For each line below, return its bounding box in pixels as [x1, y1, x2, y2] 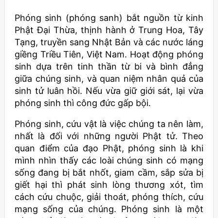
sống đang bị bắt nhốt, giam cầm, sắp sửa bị [15, 167, 203, 178]
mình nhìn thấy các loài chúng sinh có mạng [15, 155, 203, 166]
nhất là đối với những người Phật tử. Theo [15, 131, 203, 142]
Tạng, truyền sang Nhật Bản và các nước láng [15, 37, 203, 48]
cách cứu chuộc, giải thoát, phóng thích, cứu [15, 192, 203, 202]
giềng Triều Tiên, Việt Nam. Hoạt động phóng [15, 49, 203, 60]
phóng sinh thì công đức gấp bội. [15, 98, 151, 109]
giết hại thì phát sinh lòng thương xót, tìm [15, 180, 203, 190]
